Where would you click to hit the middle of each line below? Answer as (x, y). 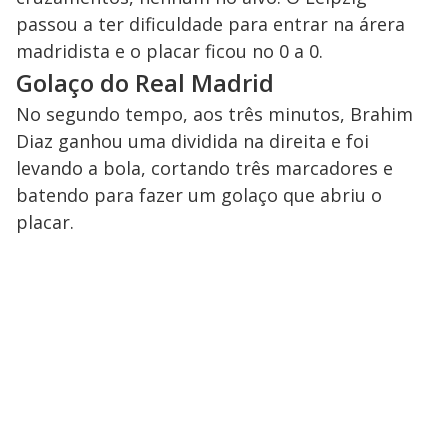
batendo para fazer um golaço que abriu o (199, 195)
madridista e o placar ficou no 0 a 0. (169, 51)
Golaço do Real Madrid (145, 83)
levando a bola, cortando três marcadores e (204, 168)
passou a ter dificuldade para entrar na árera (210, 24)
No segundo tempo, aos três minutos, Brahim (214, 114)
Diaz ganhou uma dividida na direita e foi (192, 141)
